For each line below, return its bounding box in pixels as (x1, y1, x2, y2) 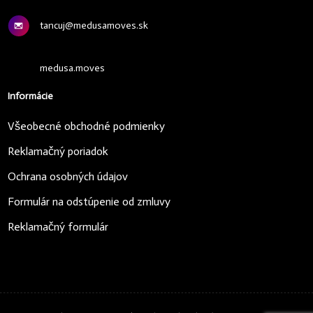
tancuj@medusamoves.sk (39, 20, 148, 32)
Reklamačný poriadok (7, 145, 108, 159)
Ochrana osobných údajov (7, 170, 128, 184)
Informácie (7, 90, 53, 103)
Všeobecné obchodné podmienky (7, 119, 165, 133)
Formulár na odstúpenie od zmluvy (7, 195, 170, 209)
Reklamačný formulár (7, 220, 108, 234)
